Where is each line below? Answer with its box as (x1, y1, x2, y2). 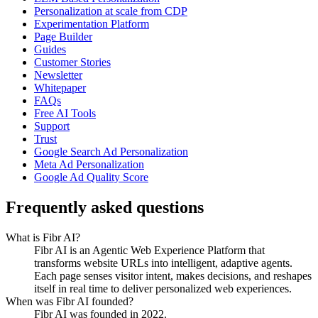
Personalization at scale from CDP (34, 5, 187, 18)
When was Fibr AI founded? (6, 295, 133, 307)
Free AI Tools (34, 107, 96, 120)
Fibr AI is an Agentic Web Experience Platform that (34, 244, 265, 256)
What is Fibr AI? (6, 231, 80, 243)
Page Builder (34, 31, 92, 43)
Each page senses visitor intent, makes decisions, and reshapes (34, 270, 312, 282)
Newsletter (34, 69, 82, 82)
